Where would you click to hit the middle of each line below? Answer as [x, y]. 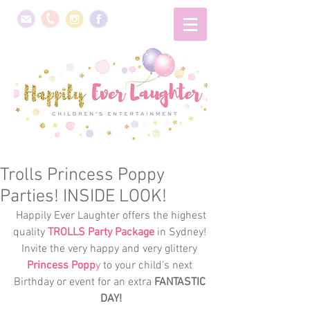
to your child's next [147, 266]
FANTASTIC [181, 282]
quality [30, 232]
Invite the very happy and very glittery [111, 249]
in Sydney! [181, 232]
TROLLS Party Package [101, 232]
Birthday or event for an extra [84, 282]
